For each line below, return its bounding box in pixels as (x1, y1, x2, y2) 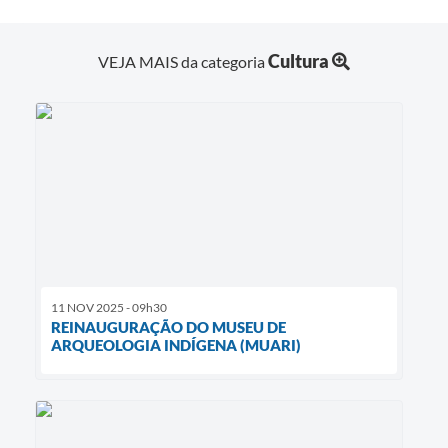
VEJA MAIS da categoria (98, 52, 268, 72)
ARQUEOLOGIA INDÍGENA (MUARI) (51, 336, 301, 355)
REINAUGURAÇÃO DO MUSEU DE (51, 318, 286, 337)
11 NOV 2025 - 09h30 (51, 300, 167, 316)
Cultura (268, 50, 329, 73)
